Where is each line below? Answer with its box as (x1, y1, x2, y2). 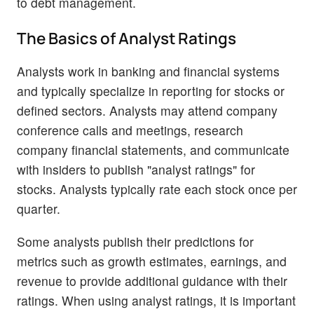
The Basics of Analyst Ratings (17, 27, 236, 49)
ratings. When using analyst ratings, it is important (17, 291, 296, 309)
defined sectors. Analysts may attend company (17, 101, 278, 119)
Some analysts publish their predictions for (17, 232, 254, 250)
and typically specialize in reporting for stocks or (17, 81, 285, 100)
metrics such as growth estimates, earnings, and (17, 252, 287, 270)
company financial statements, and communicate (17, 140, 289, 158)
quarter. (17, 199, 60, 217)
